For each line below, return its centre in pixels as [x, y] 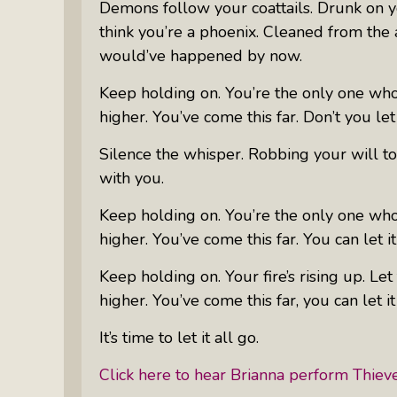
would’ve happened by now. [201, 55]
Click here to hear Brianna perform [226, 374]
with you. [132, 178]
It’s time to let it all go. [179, 337]
